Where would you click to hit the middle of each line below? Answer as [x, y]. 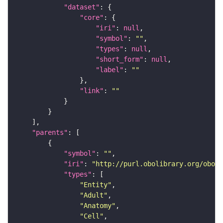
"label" [110, 70]
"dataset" [82, 7]
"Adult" [94, 195]
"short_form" [119, 59]
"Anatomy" [98, 206]
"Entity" [96, 185]
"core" [92, 18]
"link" [92, 91]
